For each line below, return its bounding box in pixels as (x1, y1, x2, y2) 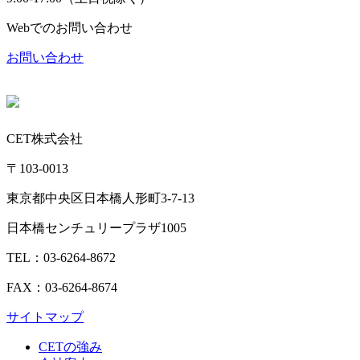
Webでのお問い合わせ (6, 21, 133, 35)
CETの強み (39, 340, 102, 354)
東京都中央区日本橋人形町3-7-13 (6, 191, 194, 206)
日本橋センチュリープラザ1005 (6, 221, 186, 235)
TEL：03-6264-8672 (6, 251, 116, 265)
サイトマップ (6, 310, 84, 325)
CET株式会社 (6, 132, 83, 146)
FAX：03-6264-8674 (6, 280, 117, 295)
